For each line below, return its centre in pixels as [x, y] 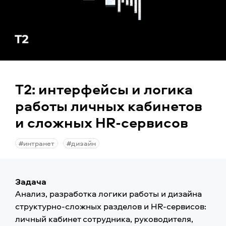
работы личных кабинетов [109, 106]
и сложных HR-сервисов [102, 122]
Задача [31, 181]
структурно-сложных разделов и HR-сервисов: [111, 206]
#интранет [37, 143]
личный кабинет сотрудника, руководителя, [104, 219]
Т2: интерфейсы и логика [104, 89]
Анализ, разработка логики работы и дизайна [108, 193]
